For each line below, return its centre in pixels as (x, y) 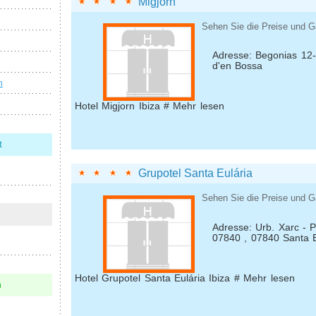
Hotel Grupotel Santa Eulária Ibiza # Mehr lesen (185, 278)
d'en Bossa (238, 66)
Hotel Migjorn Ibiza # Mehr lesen (150, 107)
